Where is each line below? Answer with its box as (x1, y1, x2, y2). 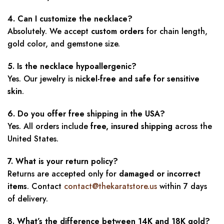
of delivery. (7, 193, 48, 205)
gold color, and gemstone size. (7, 38, 120, 50)
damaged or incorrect (119, 168, 200, 180)
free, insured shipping (90, 120, 172, 132)
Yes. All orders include (7, 120, 90, 132)
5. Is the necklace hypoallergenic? (7, 60, 136, 72)
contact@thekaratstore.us (64, 180, 157, 192)
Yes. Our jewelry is (7, 73, 75, 85)
